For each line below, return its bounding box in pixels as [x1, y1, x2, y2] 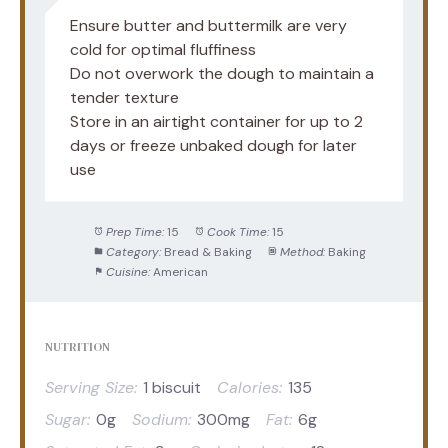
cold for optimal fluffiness [70, 38, 256, 60]
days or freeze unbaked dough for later [70, 134, 357, 156]
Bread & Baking [163, 243, 252, 260]
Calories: [217, 376, 282, 398]
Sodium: [132, 408, 191, 430]
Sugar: [45, 408, 90, 430]
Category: [105, 243, 161, 260]
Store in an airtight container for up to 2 [70, 110, 363, 132]
